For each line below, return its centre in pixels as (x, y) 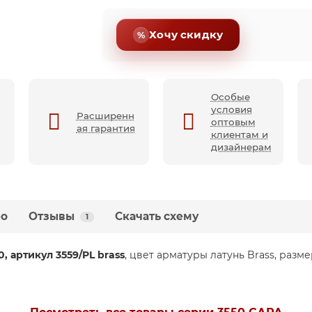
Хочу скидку (186, 34)
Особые (230, 97)
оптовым (233, 122)
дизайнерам (241, 147)
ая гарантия (106, 128)
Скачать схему (157, 216)
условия (231, 109)
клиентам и (239, 134)
